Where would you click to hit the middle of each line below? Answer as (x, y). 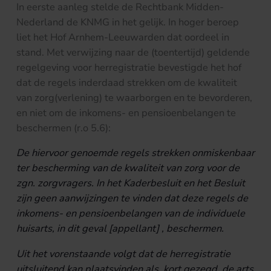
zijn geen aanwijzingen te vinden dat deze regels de (132, 198)
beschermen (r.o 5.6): (64, 128)
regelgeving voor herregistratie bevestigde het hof (129, 67)
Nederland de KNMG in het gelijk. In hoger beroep (128, 22)
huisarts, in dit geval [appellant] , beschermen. (120, 229)
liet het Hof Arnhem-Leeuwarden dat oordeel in (123, 37)
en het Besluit (214, 183)
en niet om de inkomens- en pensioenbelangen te (126, 113)
